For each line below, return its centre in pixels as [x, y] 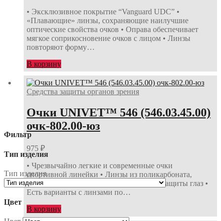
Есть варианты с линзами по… [79, 192]
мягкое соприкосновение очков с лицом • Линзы [109, 38]
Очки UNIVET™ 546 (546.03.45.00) [119, 113]
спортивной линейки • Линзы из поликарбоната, [109, 174]
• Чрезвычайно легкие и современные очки [100, 165]
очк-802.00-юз [63, 126]
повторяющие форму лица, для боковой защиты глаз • [117, 183]
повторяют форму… [61, 47]
